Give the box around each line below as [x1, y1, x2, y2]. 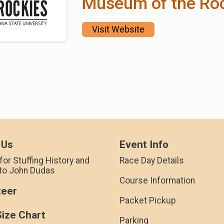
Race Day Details [119, 155, 184, 165]
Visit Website [91, 24, 144, 34]
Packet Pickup [119, 195, 176, 205]
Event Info [119, 138, 168, 150]
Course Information [119, 175, 195, 185]
